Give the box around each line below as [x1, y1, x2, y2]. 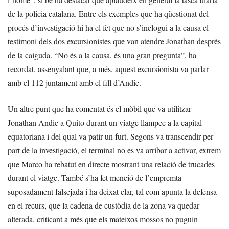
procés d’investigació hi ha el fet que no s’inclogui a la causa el [8, 21, 209, 33]
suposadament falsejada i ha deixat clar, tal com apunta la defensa [8, 186, 217, 197]
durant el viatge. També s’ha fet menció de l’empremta [8, 172, 181, 183]
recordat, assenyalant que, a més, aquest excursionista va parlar [8, 63, 209, 74]
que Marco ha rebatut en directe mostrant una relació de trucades [8, 158, 215, 169]
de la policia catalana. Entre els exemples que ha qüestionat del [8, 8, 209, 19]
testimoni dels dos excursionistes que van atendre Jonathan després [8, 35, 221, 47]
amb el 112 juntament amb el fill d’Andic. [8, 77, 141, 88]
